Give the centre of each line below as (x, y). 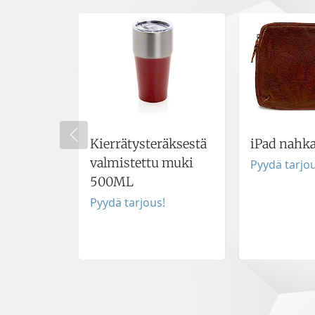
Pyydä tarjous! (128, 202)
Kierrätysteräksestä (148, 143)
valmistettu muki (142, 162)
